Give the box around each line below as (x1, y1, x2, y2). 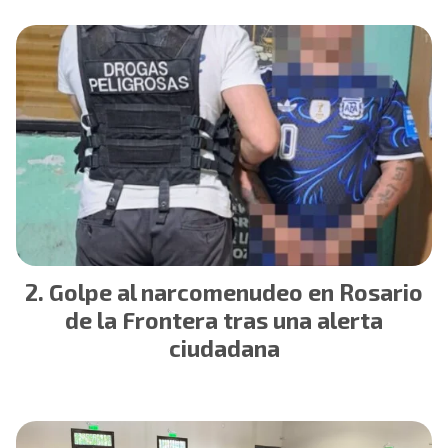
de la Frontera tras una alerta (65, 305, 383, 334)
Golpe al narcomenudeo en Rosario (49, 277, 423, 306)
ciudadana (168, 333, 280, 362)
